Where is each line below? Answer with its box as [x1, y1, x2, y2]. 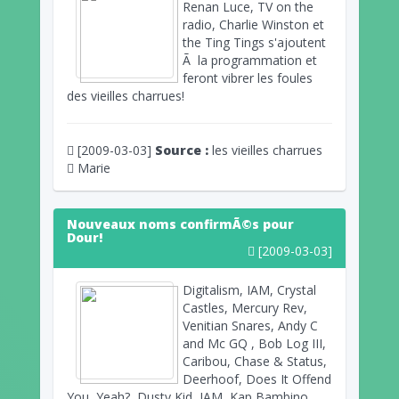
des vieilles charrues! [67, 86, 184, 104]
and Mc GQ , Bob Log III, [183, 334, 326, 352]
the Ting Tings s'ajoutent [183, 33, 326, 51]
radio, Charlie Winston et [183, 15, 324, 33]
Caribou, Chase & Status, [183, 352, 327, 370]
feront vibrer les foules [183, 69, 313, 86]
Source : [155, 141, 208, 159]
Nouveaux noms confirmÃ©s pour [67, 215, 294, 232]
